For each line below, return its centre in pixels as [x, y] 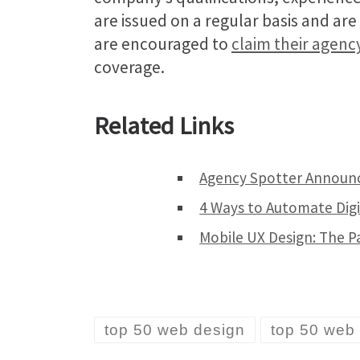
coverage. [129, 67]
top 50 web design [175, 330]
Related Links [164, 125]
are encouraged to [163, 44]
